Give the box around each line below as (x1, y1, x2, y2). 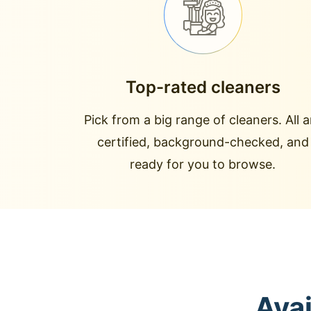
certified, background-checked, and (96, 135, 309, 149)
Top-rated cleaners (125, 77, 280, 97)
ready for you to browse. (130, 157, 276, 171)
